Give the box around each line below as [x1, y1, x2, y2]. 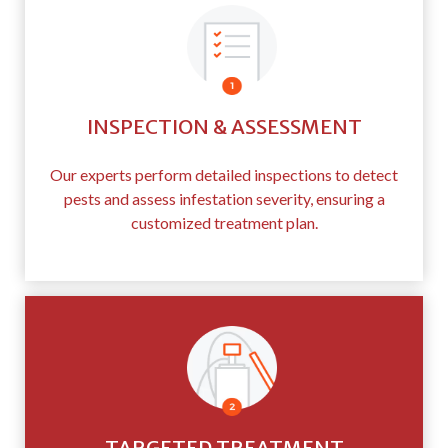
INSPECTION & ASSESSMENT [86, 114, 362, 140]
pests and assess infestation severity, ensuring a [63, 189, 385, 209]
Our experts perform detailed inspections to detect [50, 165, 398, 185]
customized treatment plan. [130, 213, 318, 233]
